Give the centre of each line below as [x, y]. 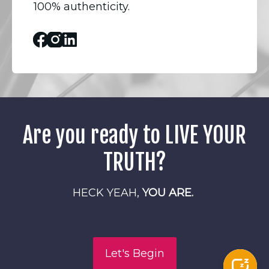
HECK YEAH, [107, 193]
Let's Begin [134, 254]
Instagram [89, 41]
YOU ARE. [169, 193]
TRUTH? [134, 162]
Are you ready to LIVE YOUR [134, 135]
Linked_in [102, 41]
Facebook [74, 41]
